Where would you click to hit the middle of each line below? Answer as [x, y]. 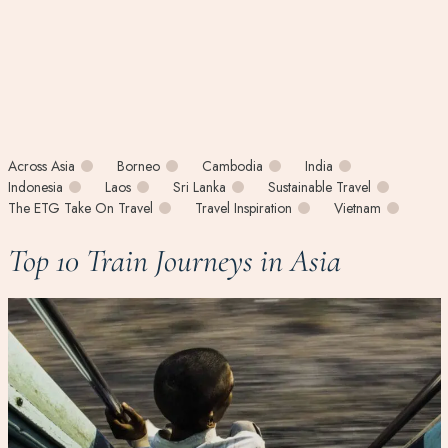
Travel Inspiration [243, 207]
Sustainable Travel [319, 186]
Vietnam [357, 207]
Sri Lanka [199, 186]
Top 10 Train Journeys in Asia [174, 260]
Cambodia [232, 165]
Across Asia [41, 165]
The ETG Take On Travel [80, 207]
